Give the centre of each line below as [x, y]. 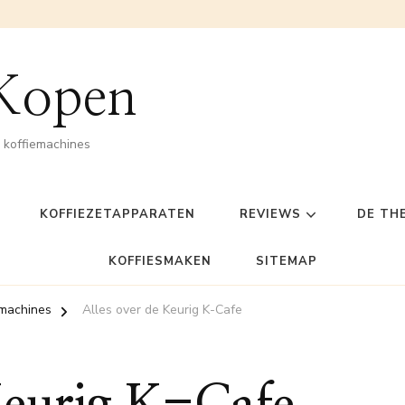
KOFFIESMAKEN [160, 262]
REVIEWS [270, 215]
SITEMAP [286, 262]
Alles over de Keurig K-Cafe [162, 310]
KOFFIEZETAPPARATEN [118, 215]
